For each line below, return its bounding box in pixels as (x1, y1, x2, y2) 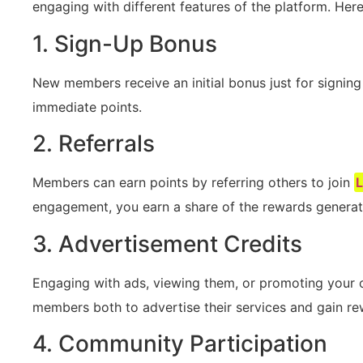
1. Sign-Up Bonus (32, 29, 217, 58)
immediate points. (32, 98, 142, 115)
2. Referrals (32, 130, 155, 158)
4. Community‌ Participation (32, 329, 327, 357)
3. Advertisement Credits (32, 229, 302, 258)
